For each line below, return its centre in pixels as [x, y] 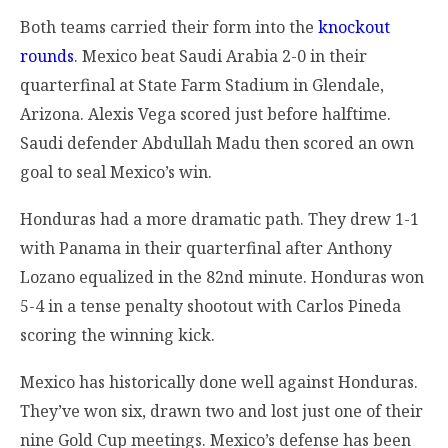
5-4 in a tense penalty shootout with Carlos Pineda [210, 306]
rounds [47, 55]
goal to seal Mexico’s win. [116, 171]
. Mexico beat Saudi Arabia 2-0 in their [220, 55]
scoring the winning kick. [117, 335]
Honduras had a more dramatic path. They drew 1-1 [219, 219]
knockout [354, 26]
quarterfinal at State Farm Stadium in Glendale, [202, 84]
